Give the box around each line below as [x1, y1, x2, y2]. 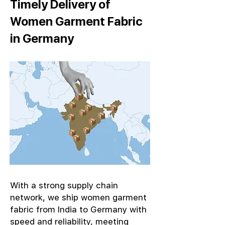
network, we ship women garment [10, 192, 147, 202]
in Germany [10, 31, 74, 45]
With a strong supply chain [10, 180, 118, 190]
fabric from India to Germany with [10, 204, 147, 214]
